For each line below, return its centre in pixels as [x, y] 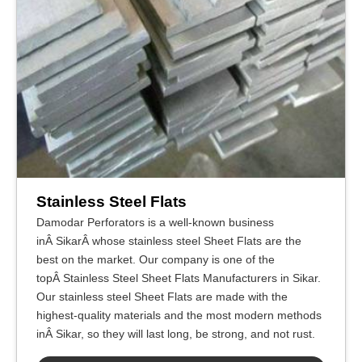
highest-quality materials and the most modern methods [179, 315]
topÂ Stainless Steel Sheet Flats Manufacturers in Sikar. [179, 278]
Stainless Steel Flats [112, 202]
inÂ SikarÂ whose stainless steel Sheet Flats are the [169, 241]
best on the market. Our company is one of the [156, 259]
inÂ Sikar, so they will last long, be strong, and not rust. [176, 334]
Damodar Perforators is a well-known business [155, 222]
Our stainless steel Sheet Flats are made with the [162, 297]
